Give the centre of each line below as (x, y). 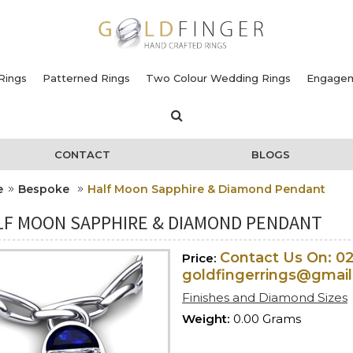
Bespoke (45, 189)
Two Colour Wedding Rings (218, 78)
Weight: (206, 318)
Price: (199, 258)
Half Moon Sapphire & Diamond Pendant (206, 189)
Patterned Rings (86, 78)
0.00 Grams (267, 318)
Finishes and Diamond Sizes (265, 297)
